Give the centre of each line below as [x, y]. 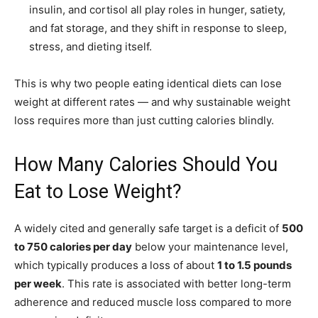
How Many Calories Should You [146, 165]
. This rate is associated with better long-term [176, 284]
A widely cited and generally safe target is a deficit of [148, 229]
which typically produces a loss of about [116, 265]
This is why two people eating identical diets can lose [148, 84]
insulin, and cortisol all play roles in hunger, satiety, [157, 10]
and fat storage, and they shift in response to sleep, [158, 28]
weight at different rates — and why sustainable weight [152, 102]
